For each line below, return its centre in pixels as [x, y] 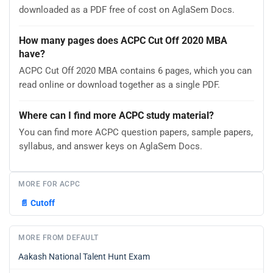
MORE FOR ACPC [49, 184]
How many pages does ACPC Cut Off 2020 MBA [123, 41]
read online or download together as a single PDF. [119, 85]
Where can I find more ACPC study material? [116, 116]
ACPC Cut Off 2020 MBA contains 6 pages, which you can [135, 71]
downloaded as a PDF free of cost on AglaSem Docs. [127, 10]
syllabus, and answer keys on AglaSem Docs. [111, 147]
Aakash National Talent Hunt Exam [84, 256]
